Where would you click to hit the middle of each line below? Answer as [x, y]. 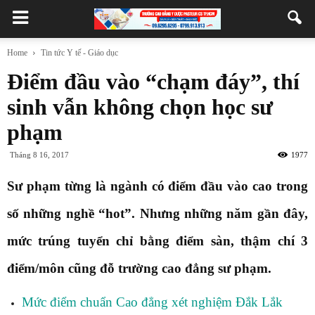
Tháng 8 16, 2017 [39, 155]
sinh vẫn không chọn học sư [140, 107]
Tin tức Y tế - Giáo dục [79, 53]
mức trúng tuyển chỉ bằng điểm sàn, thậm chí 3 [157, 241]
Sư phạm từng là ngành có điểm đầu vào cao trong [157, 186]
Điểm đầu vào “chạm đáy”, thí [153, 82]
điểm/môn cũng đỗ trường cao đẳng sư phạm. [139, 268]
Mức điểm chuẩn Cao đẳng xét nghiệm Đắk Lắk [152, 302]
